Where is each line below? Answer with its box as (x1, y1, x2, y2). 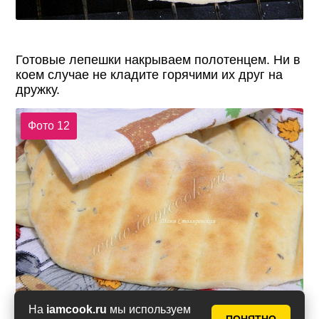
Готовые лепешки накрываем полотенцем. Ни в (16, 52, 301, 67)
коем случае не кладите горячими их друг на (16, 67, 283, 82)
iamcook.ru (46, 303, 107, 315)
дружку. (16, 82, 61, 97)
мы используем (107, 303, 191, 315)
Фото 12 (27, 119, 70, 132)
